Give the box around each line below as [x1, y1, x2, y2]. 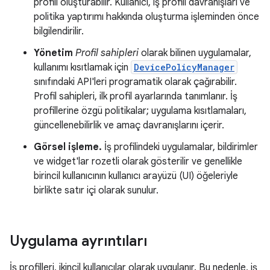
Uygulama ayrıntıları [10, 232, 147, 250]
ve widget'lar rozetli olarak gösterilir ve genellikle [34, 155, 242, 168]
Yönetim [34, 47, 73, 59]
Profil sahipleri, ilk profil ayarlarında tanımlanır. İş [34, 90, 237, 102]
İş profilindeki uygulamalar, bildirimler [102, 141, 258, 153]
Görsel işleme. [34, 141, 102, 153]
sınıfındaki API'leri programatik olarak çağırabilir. [34, 76, 237, 88]
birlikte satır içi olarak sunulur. [34, 184, 159, 196]
